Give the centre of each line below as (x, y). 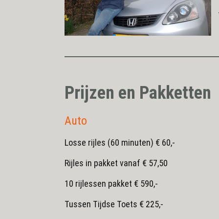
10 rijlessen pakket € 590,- (111, 184)
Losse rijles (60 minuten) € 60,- (120, 143)
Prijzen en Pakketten (138, 93)
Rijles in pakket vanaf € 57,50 (116, 163)
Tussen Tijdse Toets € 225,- (114, 204)
